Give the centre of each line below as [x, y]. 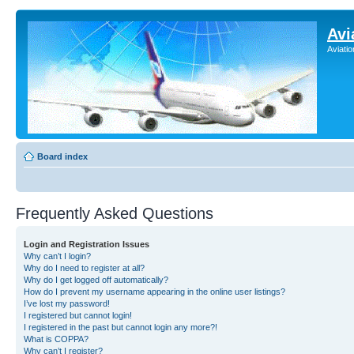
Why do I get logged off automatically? [96, 280]
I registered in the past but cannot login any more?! [121, 327]
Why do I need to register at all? [84, 268]
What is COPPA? [56, 339]
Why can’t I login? [57, 256]
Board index [62, 156]
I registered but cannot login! [78, 315]
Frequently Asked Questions [115, 213]
